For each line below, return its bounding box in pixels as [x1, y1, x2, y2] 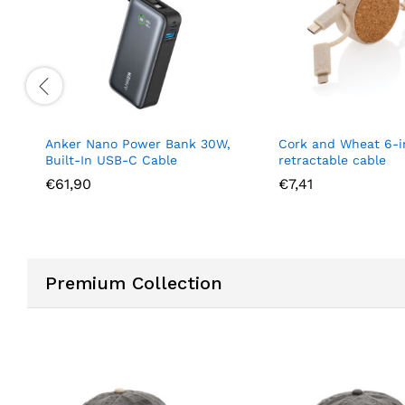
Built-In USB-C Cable [45, 152, 177, 167]
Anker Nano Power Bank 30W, [45, 136, 231, 151]
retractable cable [278, 152, 386, 167]
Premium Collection [45, 271, 222, 294]
